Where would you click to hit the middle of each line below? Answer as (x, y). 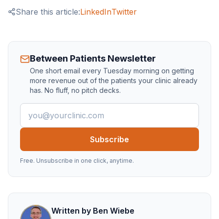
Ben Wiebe (114, 211)
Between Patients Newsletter (93, 58)
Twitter (124, 12)
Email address (45, 109)
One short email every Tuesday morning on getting (112, 71)
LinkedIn (96, 12)
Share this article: (48, 12)
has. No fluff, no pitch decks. (75, 90)
